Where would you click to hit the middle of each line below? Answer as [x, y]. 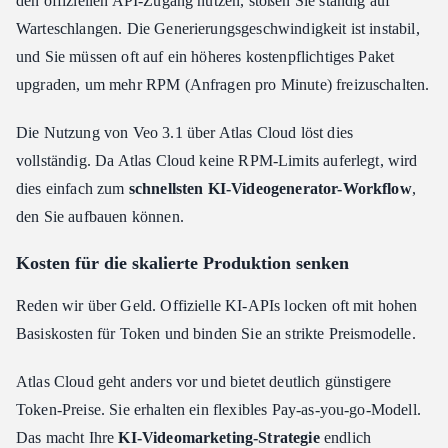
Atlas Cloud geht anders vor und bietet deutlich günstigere [204, 382]
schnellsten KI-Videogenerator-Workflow [270, 189]
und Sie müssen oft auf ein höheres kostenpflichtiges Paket [205, 57]
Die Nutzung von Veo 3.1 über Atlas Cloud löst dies [185, 133]
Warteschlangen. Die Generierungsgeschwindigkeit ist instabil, [218, 29]
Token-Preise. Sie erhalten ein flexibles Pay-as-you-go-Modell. [218, 410]
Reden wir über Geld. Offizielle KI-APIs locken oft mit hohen [217, 306]
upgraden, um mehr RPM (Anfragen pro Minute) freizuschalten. [223, 85]
